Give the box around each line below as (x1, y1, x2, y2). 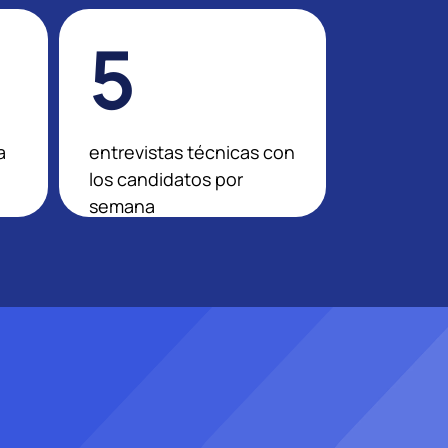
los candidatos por (88, 166, 243, 191)
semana (88, 193, 155, 218)
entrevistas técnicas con (88, 139, 295, 164)
